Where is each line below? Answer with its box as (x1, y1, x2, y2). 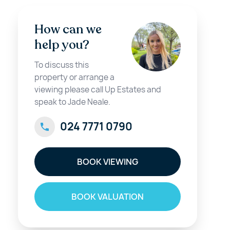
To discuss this (34, 60, 89, 70)
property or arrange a (34, 72, 114, 83)
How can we (34, 21, 102, 38)
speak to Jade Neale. (34, 97, 110, 107)
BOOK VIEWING (76, 156, 138, 167)
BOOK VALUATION (71, 191, 144, 202)
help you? (34, 36, 89, 53)
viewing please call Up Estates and (34, 84, 161, 95)
